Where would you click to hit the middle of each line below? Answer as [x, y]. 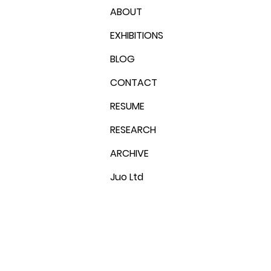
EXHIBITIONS [137, 35]
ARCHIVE [129, 153]
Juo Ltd [127, 177]
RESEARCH [133, 129]
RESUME [127, 106]
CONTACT [134, 82]
